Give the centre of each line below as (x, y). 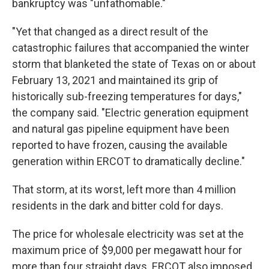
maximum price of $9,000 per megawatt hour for (127, 250)
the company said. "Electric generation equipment (130, 113)
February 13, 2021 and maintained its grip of (115, 80)
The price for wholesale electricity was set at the (128, 234)
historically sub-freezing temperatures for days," (127, 96)
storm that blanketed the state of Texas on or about (134, 64)
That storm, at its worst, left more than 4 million (124, 189)
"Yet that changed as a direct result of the (110, 32)
